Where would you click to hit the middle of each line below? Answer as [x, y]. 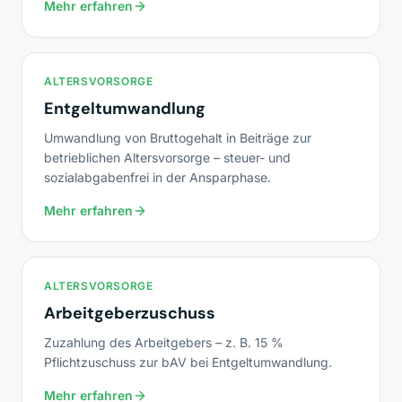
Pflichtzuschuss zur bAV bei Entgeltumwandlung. [188, 362]
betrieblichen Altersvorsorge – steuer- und [167, 157]
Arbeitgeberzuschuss [130, 313]
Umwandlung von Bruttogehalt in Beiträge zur [178, 138]
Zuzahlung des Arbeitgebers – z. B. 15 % [164, 342]
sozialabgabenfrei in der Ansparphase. [157, 177]
